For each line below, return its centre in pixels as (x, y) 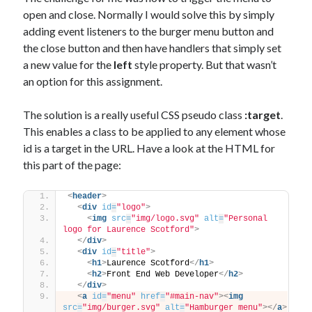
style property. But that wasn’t (205, 65)
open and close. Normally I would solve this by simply (149, 15)
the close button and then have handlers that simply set (153, 48)
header (87, 197)
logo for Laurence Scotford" (129, 230)
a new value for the (68, 65)
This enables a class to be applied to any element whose (155, 132)
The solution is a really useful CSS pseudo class (134, 115)
